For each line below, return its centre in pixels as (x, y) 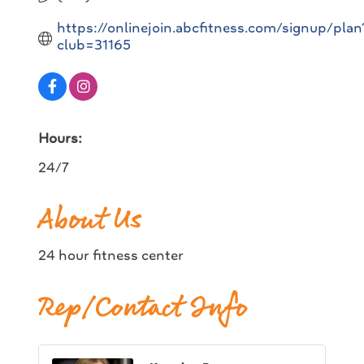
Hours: (60, 138)
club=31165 (93, 45)
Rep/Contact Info (143, 309)
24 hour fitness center (111, 255)
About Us (89, 221)
